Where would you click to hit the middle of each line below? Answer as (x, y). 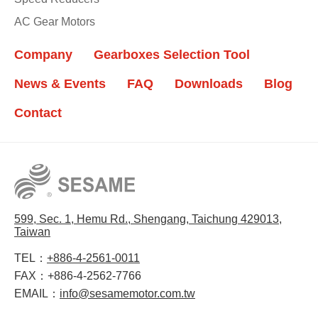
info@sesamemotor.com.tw (127, 294)
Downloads (209, 84)
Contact (38, 113)
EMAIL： (37, 294)
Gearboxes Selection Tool (172, 55)
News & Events (60, 84)
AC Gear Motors (55, 22)
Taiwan (32, 232)
